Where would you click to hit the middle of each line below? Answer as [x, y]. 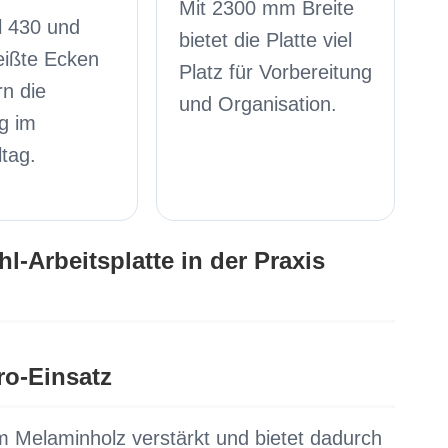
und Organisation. [257, 104]
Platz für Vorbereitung [275, 72]
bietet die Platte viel [265, 40]
